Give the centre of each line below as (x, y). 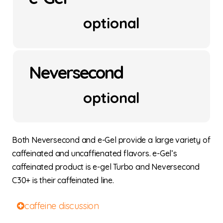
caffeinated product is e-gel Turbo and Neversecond (106, 167)
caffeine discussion (62, 206)
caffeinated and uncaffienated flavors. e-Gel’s (95, 153)
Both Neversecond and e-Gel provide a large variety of (111, 140)
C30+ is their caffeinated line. (63, 180)
